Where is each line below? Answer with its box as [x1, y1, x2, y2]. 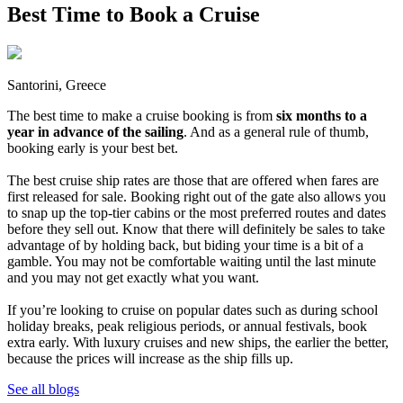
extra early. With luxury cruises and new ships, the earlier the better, [7, 335, 389, 351]
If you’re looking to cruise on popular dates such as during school [7, 302, 378, 318]
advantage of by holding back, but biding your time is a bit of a [7, 237, 363, 254]
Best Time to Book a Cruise [7, 3, 260, 27]
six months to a [273, 108, 367, 124]
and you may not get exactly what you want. [7, 270, 259, 286]
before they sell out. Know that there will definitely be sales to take [7, 221, 385, 237]
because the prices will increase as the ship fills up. [7, 351, 293, 367]
